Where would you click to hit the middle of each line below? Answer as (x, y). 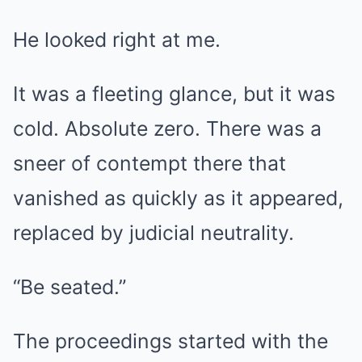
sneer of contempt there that (149, 163)
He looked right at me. (117, 39)
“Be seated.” (69, 286)
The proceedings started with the (170, 341)
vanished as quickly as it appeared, (178, 198)
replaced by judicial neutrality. (154, 232)
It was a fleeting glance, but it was (174, 93)
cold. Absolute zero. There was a (167, 128)
